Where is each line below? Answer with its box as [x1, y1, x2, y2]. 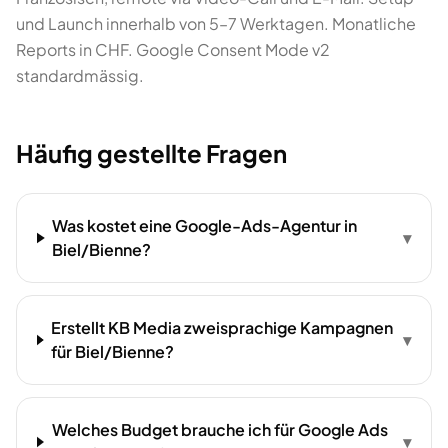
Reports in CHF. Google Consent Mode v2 [16, 39, 330, 60]
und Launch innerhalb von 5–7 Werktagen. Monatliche [16, 13, 416, 34]
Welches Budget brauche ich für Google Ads [51, 419, 388, 440]
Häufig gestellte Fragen [16, 138, 287, 168]
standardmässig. [16, 65, 144, 86]
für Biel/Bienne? [51, 341, 175, 362]
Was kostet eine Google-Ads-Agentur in [52, 215, 358, 236]
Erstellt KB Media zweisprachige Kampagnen [51, 317, 394, 338]
